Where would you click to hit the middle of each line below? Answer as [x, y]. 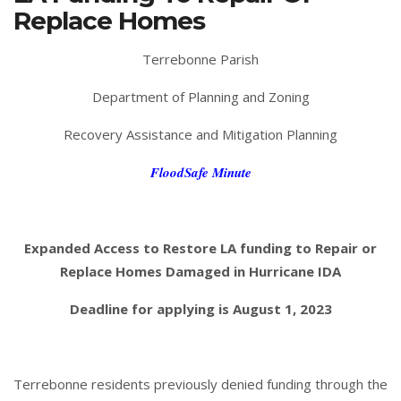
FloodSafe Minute [200, 172]
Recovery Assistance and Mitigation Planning [200, 134]
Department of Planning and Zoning [200, 96]
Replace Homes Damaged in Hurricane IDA [200, 271]
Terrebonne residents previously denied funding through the [200, 384]
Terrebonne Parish [200, 59]
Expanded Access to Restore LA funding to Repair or [200, 247]
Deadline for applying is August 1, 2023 [200, 308]
